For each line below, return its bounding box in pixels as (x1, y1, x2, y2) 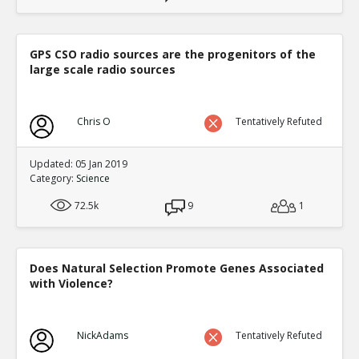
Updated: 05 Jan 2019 (30, 156, 127, 171)
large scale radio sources (30, 61, 175, 77)
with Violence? (30, 275, 113, 291)
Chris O (76, 114, 111, 128)
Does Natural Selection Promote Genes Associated (30, 260, 324, 276)
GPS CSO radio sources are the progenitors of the (30, 46, 316, 62)
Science (76, 171, 110, 185)
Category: (30, 171, 76, 185)
